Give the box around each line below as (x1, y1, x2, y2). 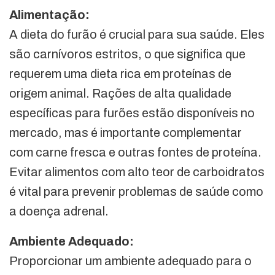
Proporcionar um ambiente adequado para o (9, 254, 252, 268)
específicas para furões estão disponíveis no (9, 106, 255, 120)
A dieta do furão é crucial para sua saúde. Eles (9, 28, 265, 42)
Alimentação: (9, 8, 90, 22)
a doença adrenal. (9, 204, 109, 219)
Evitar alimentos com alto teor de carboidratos (9, 165, 265, 179)
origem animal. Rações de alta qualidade (9, 87, 231, 101)
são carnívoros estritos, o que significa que (9, 47, 246, 61)
